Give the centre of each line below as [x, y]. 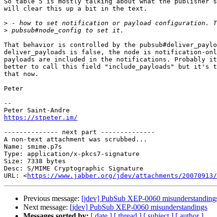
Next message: [46, 207]
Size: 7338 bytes [35, 161]
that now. [21, 74]
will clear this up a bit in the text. [76, 9]
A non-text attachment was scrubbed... [76, 139]
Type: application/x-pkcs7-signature [72, 154]
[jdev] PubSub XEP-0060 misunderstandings [139, 207]
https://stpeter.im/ [41, 118]
